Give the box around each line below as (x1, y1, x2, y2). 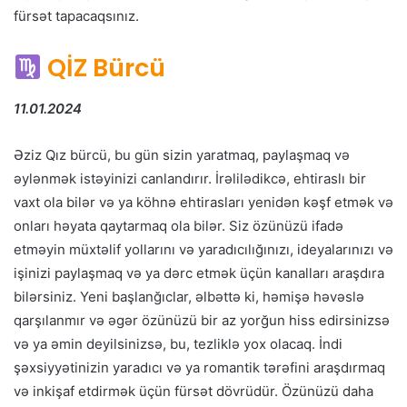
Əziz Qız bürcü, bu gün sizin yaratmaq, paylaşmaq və (14, 145, 350, 164)
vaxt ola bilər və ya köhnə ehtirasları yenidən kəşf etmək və (14, 193, 393, 211)
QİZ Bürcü (46, 51, 165, 85)
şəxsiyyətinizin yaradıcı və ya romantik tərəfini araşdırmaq (14, 358, 385, 376)
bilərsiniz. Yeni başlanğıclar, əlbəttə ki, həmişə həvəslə (14, 287, 364, 305)
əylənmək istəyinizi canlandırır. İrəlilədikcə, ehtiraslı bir (14, 169, 366, 187)
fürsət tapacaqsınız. (14, 7, 139, 25)
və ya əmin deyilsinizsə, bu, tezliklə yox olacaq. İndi (14, 334, 342, 352)
